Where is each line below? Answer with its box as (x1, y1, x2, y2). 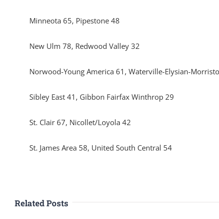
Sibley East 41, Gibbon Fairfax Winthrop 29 (29, 92, 174, 102)
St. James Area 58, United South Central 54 (29, 143, 172, 153)
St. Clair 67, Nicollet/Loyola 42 (29, 117, 131, 127)
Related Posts (15, 197, 68, 209)
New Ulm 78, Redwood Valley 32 (29, 41, 140, 51)
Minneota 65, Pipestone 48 (29, 16, 120, 25)
